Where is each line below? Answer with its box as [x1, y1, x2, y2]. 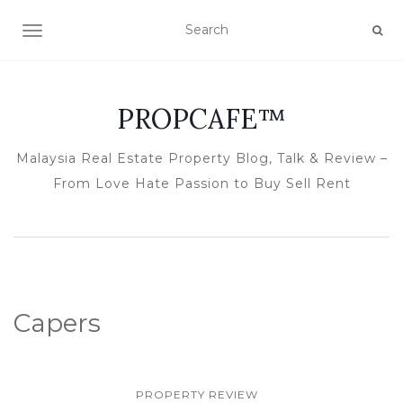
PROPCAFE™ [117, 102, 286, 136]
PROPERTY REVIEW [136, 388, 258, 401]
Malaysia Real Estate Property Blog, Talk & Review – [15, 150, 388, 166]
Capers [13, 308, 101, 338]
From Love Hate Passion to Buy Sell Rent [52, 175, 351, 192]
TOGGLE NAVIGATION [31, 24, 175, 40]
